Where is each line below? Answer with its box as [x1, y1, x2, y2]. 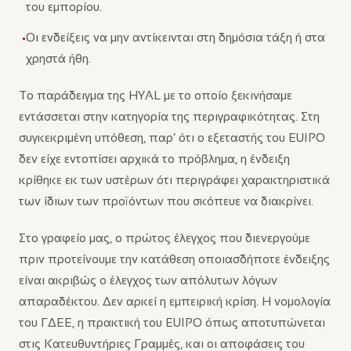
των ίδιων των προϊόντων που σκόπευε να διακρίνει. [19, 194, 313, 208]
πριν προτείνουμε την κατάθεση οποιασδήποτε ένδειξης [19, 252, 330, 266]
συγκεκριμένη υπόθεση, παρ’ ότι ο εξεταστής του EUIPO [19, 131, 325, 144]
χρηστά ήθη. [26, 52, 91, 65]
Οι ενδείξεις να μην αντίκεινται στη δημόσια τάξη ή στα [26, 31, 325, 44]
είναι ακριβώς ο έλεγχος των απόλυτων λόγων [19, 273, 277, 287]
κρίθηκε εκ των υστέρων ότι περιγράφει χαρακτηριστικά [19, 173, 330, 186]
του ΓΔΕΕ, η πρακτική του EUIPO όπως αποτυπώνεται [19, 316, 325, 329]
